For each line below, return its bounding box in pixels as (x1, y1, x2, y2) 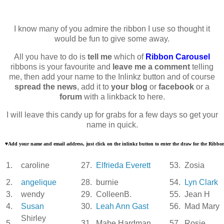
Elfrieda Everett (96, 160, 150, 169)
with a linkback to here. (81, 92, 165, 101)
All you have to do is (14, 52, 87, 61)
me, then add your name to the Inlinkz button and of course (9, 72, 215, 81)
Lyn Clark (184, 177, 218, 186)
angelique (21, 177, 56, 186)
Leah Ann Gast (96, 201, 148, 210)
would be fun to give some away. (54, 34, 169, 43)
